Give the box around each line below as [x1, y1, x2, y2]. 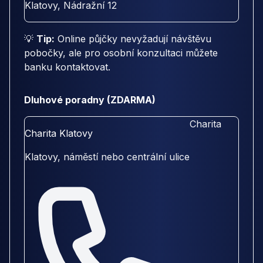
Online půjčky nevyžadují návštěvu [55, 33, 211, 45]
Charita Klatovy [25, 127, 93, 140]
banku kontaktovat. [24, 61, 110, 73]
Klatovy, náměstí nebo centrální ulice [25, 151, 190, 163]
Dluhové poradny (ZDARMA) [24, 94, 156, 106]
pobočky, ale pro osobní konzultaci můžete [24, 47, 218, 59]
